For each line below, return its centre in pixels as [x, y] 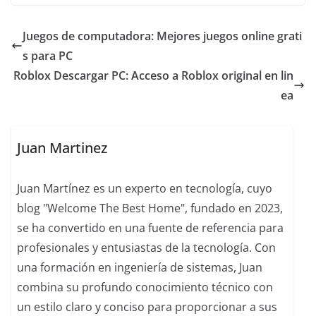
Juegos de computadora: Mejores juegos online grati [162, 36]
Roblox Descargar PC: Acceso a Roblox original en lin [153, 75]
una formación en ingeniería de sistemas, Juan [140, 268]
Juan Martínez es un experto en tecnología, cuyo [145, 189]
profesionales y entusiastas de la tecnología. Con [147, 248]
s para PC [48, 56]
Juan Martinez [62, 148]
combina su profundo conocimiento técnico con [145, 287]
